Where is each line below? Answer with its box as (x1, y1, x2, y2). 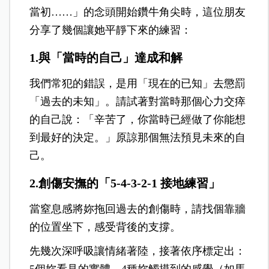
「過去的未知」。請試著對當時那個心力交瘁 (29, 95, 246, 107)
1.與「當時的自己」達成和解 (29, 50, 183, 64)
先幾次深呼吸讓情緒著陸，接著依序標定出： (29, 244, 246, 257)
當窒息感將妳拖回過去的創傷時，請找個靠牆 (29, 202, 246, 215)
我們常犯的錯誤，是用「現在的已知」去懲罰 (29, 77, 246, 89)
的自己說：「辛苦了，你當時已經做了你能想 (29, 113, 246, 125)
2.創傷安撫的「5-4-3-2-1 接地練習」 (29, 176, 221, 190)
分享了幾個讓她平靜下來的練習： (29, 23, 192, 36)
